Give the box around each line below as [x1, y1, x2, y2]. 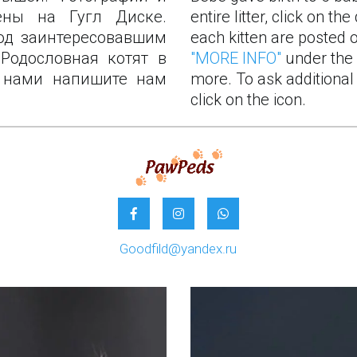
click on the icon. [190, 90, 306, 110]
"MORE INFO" [190, 49, 281, 69]
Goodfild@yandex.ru [120, 241, 237, 257]
